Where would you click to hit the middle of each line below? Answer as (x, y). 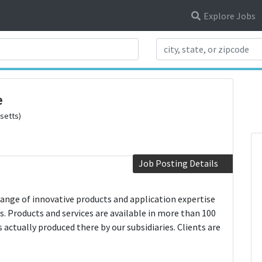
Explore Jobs (229, 15)
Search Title (57, 44)
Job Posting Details (178, 163)
